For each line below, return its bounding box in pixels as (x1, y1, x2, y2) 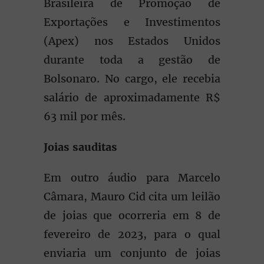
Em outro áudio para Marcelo (44, 171, 220, 184)
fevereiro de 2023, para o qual (44, 227, 220, 241)
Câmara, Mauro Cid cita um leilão (44, 190, 220, 203)
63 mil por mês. (44, 110, 131, 123)
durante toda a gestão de (44, 53, 220, 67)
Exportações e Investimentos (44, 15, 220, 29)
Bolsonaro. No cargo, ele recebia (44, 72, 220, 85)
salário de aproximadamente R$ (44, 91, 220, 104)
